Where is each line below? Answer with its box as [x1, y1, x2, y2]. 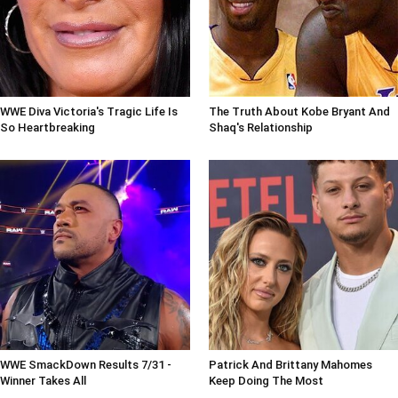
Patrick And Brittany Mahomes [208, 357, 372, 371]
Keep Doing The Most [208, 373, 323, 387]
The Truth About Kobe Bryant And [208, 105, 390, 119]
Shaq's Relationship [208, 121, 313, 135]
